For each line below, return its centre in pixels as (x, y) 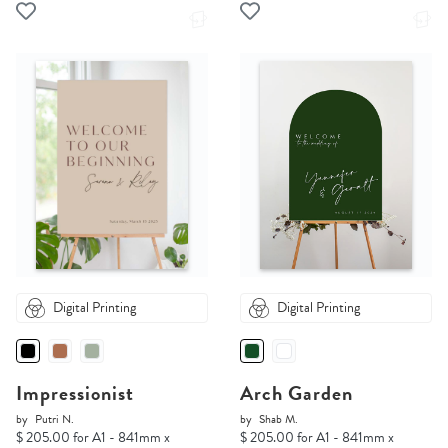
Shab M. (278, 419)
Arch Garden (296, 393)
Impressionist (75, 393)
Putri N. (54, 419)
